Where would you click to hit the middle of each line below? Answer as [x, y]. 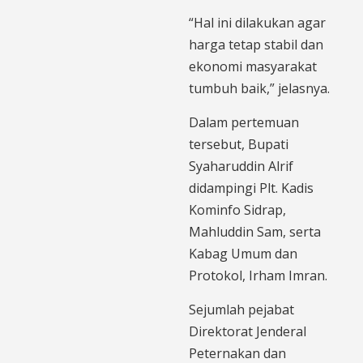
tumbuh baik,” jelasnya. [259, 88]
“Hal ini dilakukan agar [257, 22]
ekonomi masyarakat [253, 66]
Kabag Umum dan [243, 253]
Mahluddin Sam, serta [255, 231]
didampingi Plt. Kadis [251, 188]
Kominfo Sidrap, [237, 209]
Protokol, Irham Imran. [258, 275]
